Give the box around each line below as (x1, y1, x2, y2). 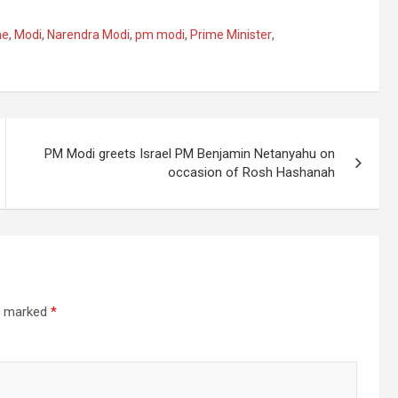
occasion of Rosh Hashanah (168, 164, 336, 180)
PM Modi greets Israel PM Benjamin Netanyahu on (44, 146, 336, 162)
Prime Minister (190, 28, 272, 42)
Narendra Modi (47, 28, 130, 42)
